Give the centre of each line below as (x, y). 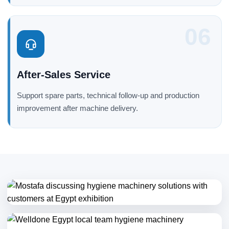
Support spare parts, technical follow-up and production (108, 96)
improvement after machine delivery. (77, 108)
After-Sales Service (64, 75)
